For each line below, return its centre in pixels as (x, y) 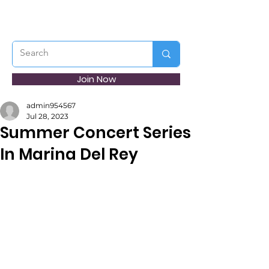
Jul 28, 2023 (47, 116)
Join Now (96, 79)
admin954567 (51, 105)
